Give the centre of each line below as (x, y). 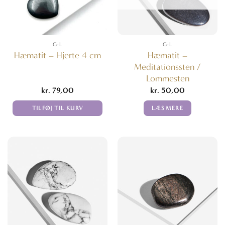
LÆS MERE (167, 108)
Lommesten (167, 78)
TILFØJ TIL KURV (58, 108)
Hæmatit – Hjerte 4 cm (58, 56)
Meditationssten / (167, 67)
